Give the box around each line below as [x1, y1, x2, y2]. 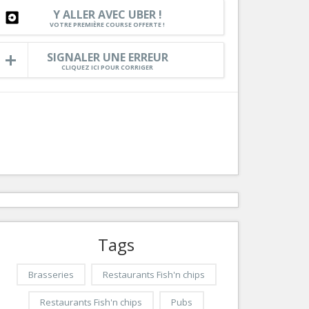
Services [185, 15, 225, 29]
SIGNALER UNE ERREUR [46, 50, 168, 66]
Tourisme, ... [171, 32, 216, 44]
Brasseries [28, 268, 74, 281]
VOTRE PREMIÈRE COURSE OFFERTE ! [50, 20, 166, 30]
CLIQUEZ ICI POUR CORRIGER [61, 63, 154, 72]
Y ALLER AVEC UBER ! [52, 7, 162, 23]
